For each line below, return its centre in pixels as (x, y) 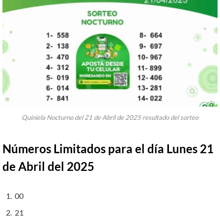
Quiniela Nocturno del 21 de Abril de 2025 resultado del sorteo (110, 118)
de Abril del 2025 (48, 166)
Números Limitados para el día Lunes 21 (108, 148)
